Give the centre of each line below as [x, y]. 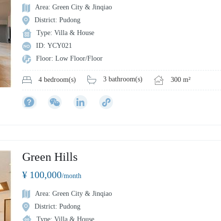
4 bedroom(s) [57, 80]
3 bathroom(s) [123, 79]
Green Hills [50, 157]
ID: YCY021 [54, 45]
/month [72, 176]
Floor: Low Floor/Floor [69, 58]
